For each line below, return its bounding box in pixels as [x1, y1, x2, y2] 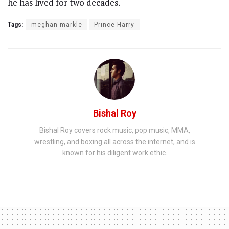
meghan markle [31, 20, 82, 28]
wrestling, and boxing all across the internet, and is [34, 137, 195, 146]
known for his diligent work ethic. [62, 148, 167, 157]
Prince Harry [94, 20, 134, 28]
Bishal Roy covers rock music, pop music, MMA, [39, 126, 190, 134]
